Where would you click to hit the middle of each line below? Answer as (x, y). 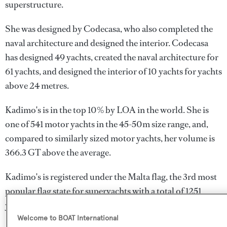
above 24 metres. (37, 86)
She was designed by (44, 29)
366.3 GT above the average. (58, 153)
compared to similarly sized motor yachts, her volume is (110, 139)
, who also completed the (166, 29)
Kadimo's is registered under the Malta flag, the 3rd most (111, 177)
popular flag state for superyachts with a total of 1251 (103, 191)
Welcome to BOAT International (68, 218)
